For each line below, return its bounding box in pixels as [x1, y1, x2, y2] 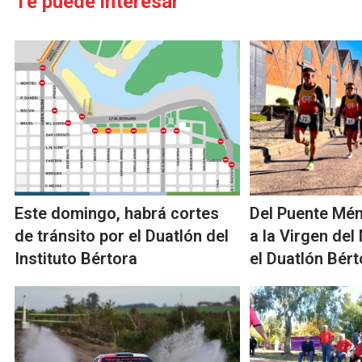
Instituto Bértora [15, 249, 137, 269]
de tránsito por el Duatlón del [15, 226, 229, 246]
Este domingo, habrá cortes [15, 204, 219, 224]
